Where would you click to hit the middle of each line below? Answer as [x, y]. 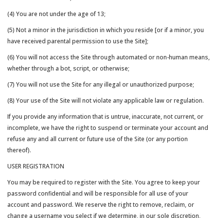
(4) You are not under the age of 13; [56, 14]
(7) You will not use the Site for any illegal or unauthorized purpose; [101, 84]
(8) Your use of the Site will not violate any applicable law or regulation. [106, 100]
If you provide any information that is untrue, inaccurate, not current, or [105, 117]
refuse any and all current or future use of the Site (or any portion [98, 139]
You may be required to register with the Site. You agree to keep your [104, 182]
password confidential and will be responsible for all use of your [98, 193]
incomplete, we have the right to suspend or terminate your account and [108, 128]
